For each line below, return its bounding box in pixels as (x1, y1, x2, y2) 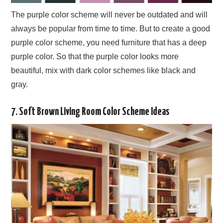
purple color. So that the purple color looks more (11, 52, 179, 61)
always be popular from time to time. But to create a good (11, 24, 211, 33)
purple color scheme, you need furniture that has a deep (11, 38, 207, 47)
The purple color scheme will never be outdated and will (11, 10, 208, 19)
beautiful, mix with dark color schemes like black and (11, 66, 196, 75)
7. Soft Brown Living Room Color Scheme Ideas (11, 107, 170, 117)
